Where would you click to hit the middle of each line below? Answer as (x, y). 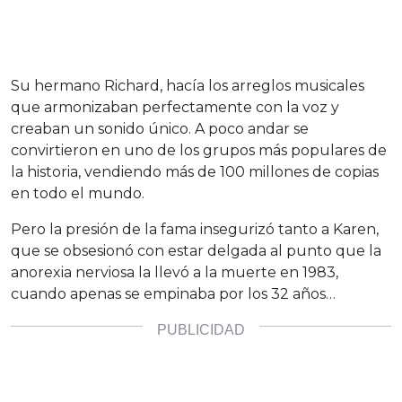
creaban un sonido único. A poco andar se (160, 128)
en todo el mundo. (78, 193)
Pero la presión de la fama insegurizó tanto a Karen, (195, 229)
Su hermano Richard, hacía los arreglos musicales (188, 85)
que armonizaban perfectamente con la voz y (175, 107)
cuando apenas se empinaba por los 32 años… (173, 293)
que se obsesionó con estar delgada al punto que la (196, 250)
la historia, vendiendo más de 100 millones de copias (195, 171)
